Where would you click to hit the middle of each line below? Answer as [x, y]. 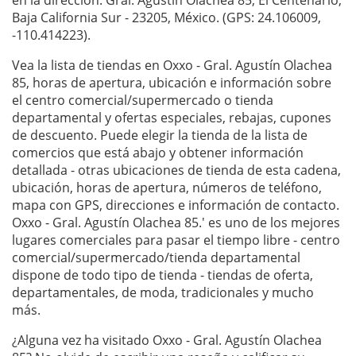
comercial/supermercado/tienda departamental [156, 258]
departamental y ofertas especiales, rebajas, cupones [172, 118]
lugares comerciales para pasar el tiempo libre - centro [176, 240]
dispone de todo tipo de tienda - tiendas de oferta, [163, 275]
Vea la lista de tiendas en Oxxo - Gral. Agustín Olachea [172, 66]
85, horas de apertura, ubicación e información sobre [172, 83]
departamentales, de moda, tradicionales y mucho [163, 293]
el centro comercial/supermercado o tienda [143, 101]
